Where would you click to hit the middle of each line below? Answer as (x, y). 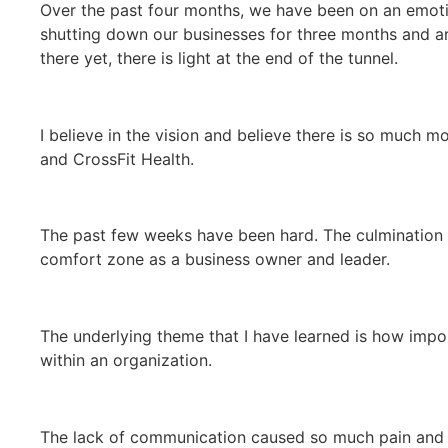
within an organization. (128, 360)
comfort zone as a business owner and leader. (217, 259)
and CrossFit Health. (119, 158)
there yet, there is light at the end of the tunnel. (221, 57)
